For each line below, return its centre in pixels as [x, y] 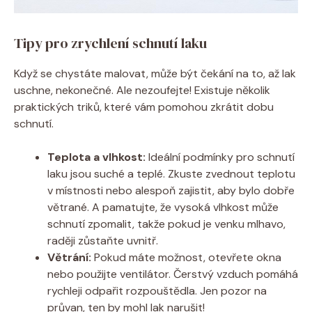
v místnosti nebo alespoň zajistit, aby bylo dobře [171, 190]
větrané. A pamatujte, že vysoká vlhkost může [163, 207]
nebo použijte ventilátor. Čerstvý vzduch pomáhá [173, 274]
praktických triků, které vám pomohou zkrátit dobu [144, 107]
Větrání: [69, 257]
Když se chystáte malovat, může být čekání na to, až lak [155, 73]
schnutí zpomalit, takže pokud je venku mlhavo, [166, 224]
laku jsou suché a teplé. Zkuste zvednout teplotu [171, 173]
